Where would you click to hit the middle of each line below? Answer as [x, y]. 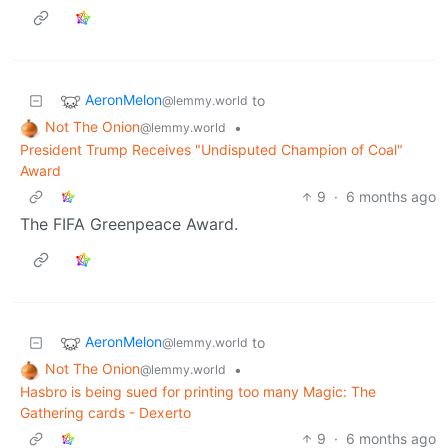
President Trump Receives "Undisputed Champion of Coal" [211, 149]
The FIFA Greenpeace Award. [129, 223]
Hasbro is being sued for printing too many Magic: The [198, 391]
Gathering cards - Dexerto [105, 412]
